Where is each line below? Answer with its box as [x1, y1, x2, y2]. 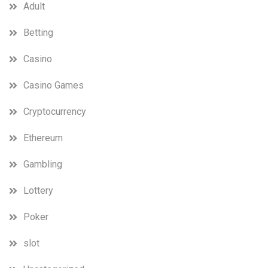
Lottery [23, 184, 53, 196]
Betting [23, 26, 53, 38]
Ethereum [23, 132, 63, 144]
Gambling [23, 158, 62, 170]
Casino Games [23, 79, 84, 91]
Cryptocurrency [23, 105, 86, 117]
